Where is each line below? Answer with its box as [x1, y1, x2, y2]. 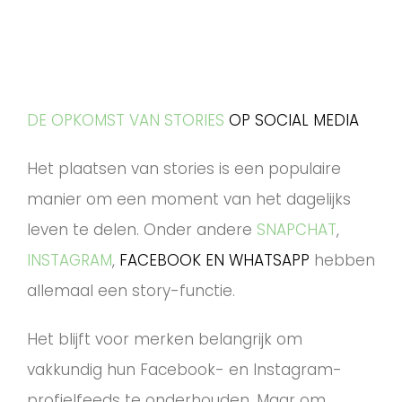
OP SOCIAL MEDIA [229, 109, 359, 132]
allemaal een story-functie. [27, 280, 235, 302]
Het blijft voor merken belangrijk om [27, 328, 302, 351]
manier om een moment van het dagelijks [27, 188, 351, 211]
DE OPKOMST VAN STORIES [27, 109, 224, 132]
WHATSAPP [229, 249, 310, 272]
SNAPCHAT [257, 219, 336, 241]
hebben [310, 249, 375, 272]
